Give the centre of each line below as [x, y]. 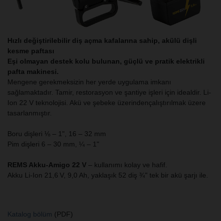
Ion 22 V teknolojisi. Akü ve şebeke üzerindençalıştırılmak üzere [107, 102]
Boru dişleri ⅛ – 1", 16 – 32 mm [57, 133]
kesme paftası [31, 51]
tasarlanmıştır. [30, 113]
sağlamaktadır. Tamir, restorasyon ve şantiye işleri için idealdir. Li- [109, 92]
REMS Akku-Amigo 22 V [47, 165]
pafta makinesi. [33, 71]
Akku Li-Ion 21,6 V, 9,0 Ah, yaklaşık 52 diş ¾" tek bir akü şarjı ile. [108, 175]
